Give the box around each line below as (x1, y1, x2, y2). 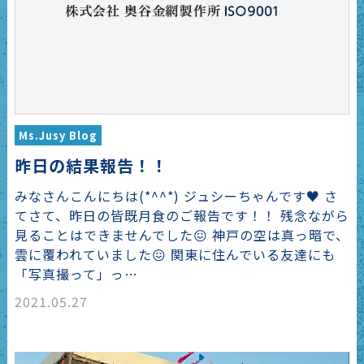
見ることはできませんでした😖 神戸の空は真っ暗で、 (14, 225, 349, 245)
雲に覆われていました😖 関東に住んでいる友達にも (14, 245, 336, 265)
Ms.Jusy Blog (18, 128, 97, 144)
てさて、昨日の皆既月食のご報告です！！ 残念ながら (14, 206, 349, 226)
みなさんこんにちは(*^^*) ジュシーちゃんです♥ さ (14, 186, 338, 206)
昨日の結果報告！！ (14, 154, 168, 178)
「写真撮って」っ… (14, 264, 138, 284)
